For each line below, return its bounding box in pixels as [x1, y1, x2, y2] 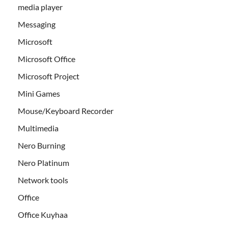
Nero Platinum [18, 158, 69, 168]
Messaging [18, 19, 55, 30]
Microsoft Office [18, 54, 75, 64]
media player [18, 2, 63, 12]
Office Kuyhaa [18, 210, 68, 220]
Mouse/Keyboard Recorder [18, 106, 113, 116]
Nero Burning [18, 140, 65, 151]
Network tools [18, 175, 68, 185]
